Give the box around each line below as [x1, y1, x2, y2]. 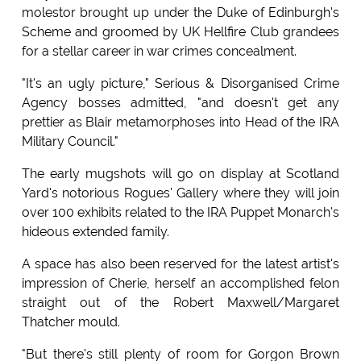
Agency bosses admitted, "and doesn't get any [21, 95, 340, 111]
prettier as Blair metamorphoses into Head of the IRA [21, 114, 340, 131]
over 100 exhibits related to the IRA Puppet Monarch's [21, 205, 340, 221]
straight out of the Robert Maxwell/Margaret [21, 295, 340, 311]
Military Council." [21, 134, 118, 150]
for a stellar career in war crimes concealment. [21, 44, 297, 60]
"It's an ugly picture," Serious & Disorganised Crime [21, 76, 340, 92]
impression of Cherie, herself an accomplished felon [21, 276, 340, 292]
